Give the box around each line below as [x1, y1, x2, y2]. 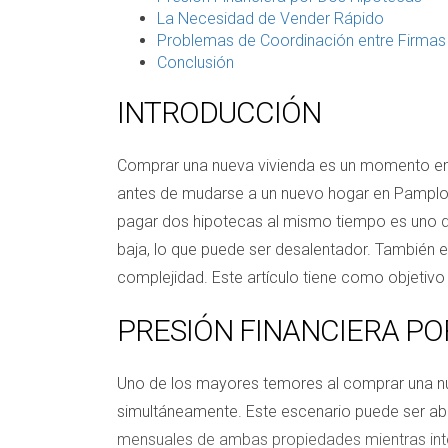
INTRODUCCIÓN [117, 94, 321, 130]
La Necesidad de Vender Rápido [157, 8, 384, 28]
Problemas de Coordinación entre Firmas [157, 30, 446, 50]
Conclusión [157, 52, 234, 72]
